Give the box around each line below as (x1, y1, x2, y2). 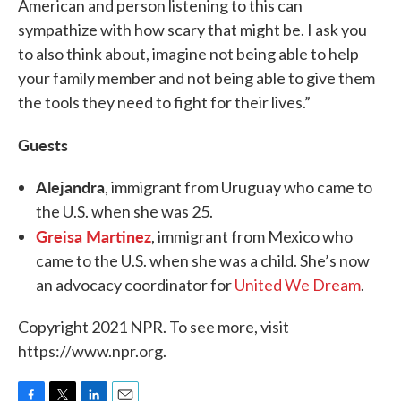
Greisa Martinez (36, 225, 151, 247)
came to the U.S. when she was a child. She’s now (36, 251, 370, 270)
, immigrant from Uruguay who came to (105, 177, 372, 197)
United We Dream (235, 275, 361, 294)
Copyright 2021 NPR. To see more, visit (18, 317, 289, 337)
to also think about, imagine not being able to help (18, 44, 359, 64)
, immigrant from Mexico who (151, 226, 353, 246)
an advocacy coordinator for (36, 275, 235, 294)
